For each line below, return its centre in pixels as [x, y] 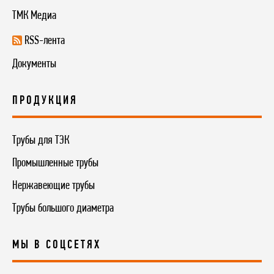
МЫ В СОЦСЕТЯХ [57, 245]
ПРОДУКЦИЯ [45, 101]
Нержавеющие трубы [54, 186]
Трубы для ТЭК [41, 140]
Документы [34, 64]
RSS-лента [45, 41]
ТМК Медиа [34, 16]
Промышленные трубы [55, 163]
